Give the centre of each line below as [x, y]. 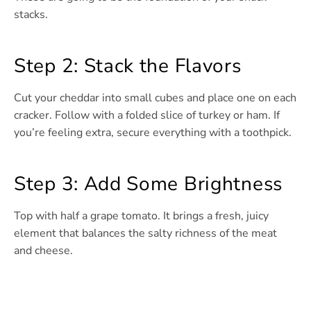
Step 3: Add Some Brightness [148, 184]
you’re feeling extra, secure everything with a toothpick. [153, 133]
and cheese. [43, 251]
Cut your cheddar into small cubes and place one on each [155, 98]
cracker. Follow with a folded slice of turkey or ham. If [147, 116]
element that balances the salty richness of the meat [145, 234]
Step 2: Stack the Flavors [128, 66]
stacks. [31, 15]
